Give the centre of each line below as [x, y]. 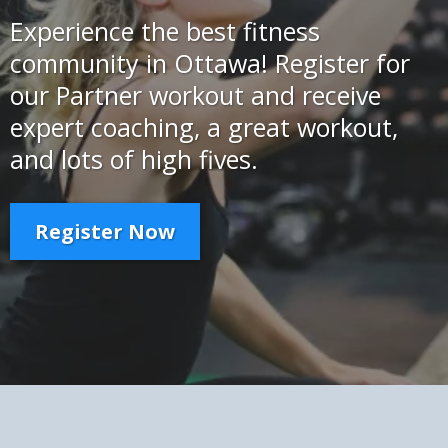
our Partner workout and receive [195, 94]
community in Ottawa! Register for [210, 62]
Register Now [105, 231]
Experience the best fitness [165, 30]
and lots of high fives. [134, 158]
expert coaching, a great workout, [204, 126]
